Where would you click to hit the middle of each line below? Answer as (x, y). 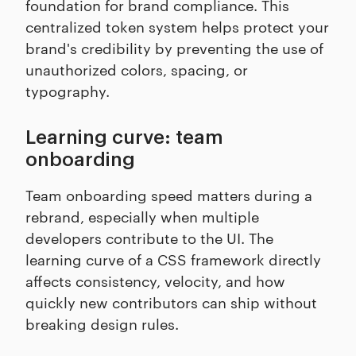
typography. (68, 91)
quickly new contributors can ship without (171, 302)
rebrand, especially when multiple (142, 216)
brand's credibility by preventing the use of (174, 48)
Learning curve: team (124, 138)
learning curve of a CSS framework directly (173, 259)
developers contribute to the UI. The (149, 238)
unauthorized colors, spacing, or (137, 69)
